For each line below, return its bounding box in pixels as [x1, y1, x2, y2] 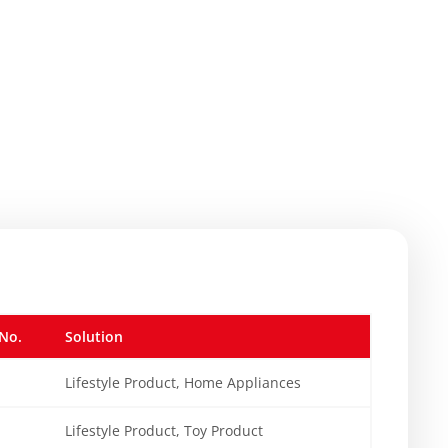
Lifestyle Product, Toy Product [65, 421, 263, 441]
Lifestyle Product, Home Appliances [65, 373, 301, 393]
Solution [65, 327, 123, 347]
